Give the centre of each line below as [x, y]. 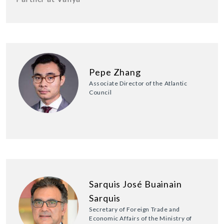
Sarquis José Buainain [135, 184]
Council [100, 92]
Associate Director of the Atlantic [138, 83]
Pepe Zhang [115, 72]
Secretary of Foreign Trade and [135, 209]
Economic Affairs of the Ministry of [141, 218]
